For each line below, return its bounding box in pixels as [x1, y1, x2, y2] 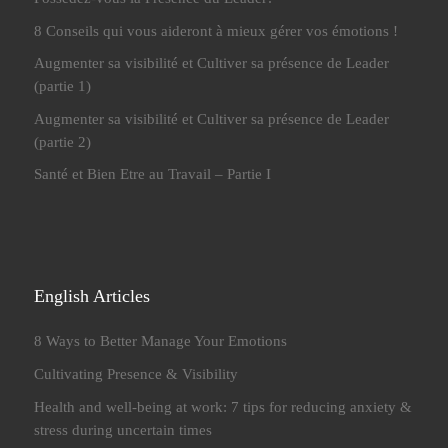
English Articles [34, 285, 151, 306]
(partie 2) [34, 132, 92, 150]
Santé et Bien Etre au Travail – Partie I [34, 165, 272, 183]
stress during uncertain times [34, 420, 213, 438]
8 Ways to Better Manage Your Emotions [34, 332, 288, 350]
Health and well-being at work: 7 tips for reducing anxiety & [34, 397, 413, 415]
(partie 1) [34, 77, 92, 95]
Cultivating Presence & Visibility [34, 364, 239, 382]
